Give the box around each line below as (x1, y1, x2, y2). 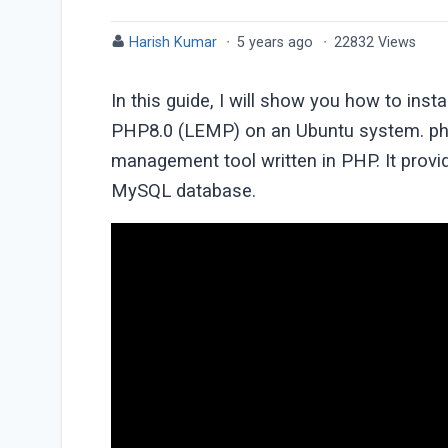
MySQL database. (111, 180, 257, 203)
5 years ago (237, 33, 318, 51)
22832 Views (333, 33, 416, 51)
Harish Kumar (129, 33, 218, 51)
